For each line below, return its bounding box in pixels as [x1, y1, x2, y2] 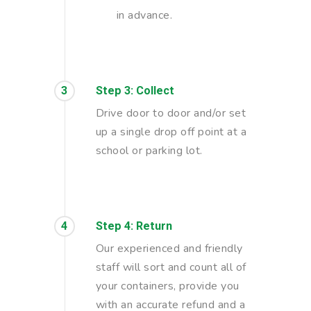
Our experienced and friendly [95, 240, 243, 256]
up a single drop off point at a [95, 124, 246, 140]
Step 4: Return [95, 219, 172, 233]
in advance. [116, 7, 172, 23]
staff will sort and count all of [95, 259, 246, 275]
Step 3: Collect [95, 83, 174, 97]
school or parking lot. [95, 142, 203, 158]
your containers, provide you [95, 278, 239, 294]
